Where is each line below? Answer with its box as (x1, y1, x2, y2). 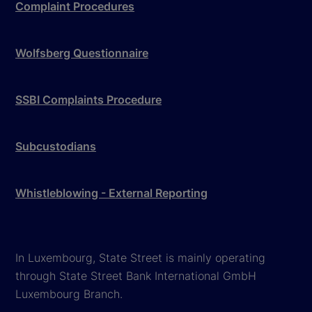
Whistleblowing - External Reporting (15, 185, 208, 200)
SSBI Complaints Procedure (15, 92, 162, 107)
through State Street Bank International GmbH (15, 268, 256, 283)
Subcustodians (15, 139, 96, 153)
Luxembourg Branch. (15, 286, 123, 301)
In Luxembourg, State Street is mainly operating (15, 250, 265, 265)
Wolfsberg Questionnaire (15, 45, 148, 60)
